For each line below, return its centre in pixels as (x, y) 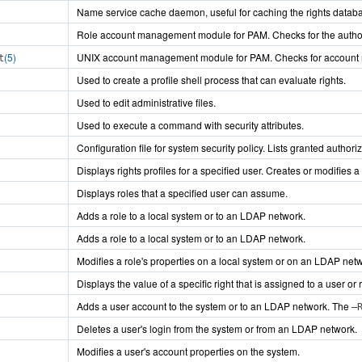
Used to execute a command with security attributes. (190, 125)
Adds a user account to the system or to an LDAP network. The (214, 306)
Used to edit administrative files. (146, 102)
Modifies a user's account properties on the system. (188, 351)
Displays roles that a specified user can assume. (182, 193)
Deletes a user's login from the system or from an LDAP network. (217, 328)
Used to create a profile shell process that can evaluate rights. (211, 80)
